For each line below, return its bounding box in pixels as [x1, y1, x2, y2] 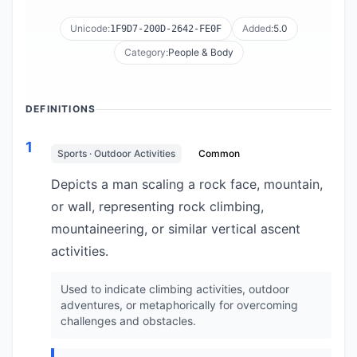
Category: [124, 46, 168, 58]
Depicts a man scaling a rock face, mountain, [51, 176, 323, 192]
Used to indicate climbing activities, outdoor [61, 282, 289, 296]
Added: [241, 22, 273, 34]
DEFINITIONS [25, 103, 96, 115]
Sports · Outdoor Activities [57, 147, 175, 159]
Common [198, 147, 240, 159]
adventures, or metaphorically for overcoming [61, 298, 298, 312]
